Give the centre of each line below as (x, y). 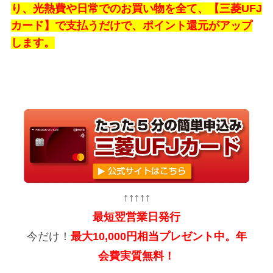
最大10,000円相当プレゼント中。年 (158, 237)
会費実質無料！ (136, 256)
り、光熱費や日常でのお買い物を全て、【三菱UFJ (136, 8)
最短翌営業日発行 (136, 217)
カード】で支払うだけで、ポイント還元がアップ (131, 25)
